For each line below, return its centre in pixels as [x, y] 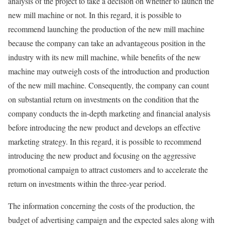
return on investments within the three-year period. [87, 184]
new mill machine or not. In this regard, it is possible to [95, 15]
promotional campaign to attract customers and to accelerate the [108, 170]
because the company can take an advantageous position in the [107, 43]
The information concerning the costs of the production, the [101, 206]
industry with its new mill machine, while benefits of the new [104, 57]
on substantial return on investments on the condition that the [103, 99]
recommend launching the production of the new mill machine [106, 29]
